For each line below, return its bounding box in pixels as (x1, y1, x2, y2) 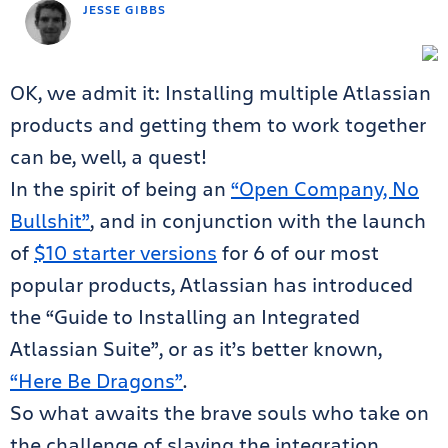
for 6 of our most (217, 239, 379, 266)
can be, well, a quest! (10, 143, 207, 170)
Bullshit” (10, 207, 90, 234)
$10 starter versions (34, 239, 217, 266)
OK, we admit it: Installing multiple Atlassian (10, 79, 431, 106)
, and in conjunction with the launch (90, 207, 426, 234)
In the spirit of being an (10, 175, 231, 202)
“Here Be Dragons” (10, 367, 183, 394)
